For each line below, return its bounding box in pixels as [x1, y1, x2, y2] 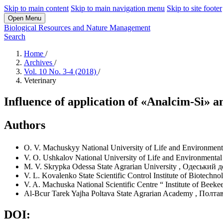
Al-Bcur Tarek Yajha [24, 189, 91, 198]
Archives [24, 58, 54, 67]
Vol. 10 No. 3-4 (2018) [24, 67, 98, 76]
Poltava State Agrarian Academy [91, 189, 193, 198]
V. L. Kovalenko [24, 171, 79, 180]
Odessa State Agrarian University [72, 162, 177, 171]
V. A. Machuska [24, 180, 77, 189]
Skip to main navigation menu [71, 4, 165, 12]
